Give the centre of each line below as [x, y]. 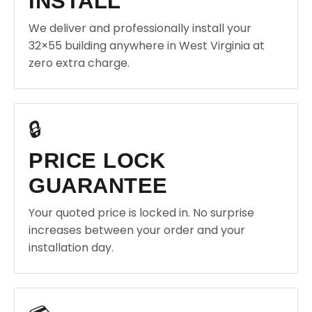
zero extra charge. [79, 63]
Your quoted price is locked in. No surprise [141, 213]
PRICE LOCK [97, 161]
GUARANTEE [98, 186]
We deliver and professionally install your [140, 28]
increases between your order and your [137, 230]
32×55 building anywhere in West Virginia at [147, 46]
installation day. [71, 248]
